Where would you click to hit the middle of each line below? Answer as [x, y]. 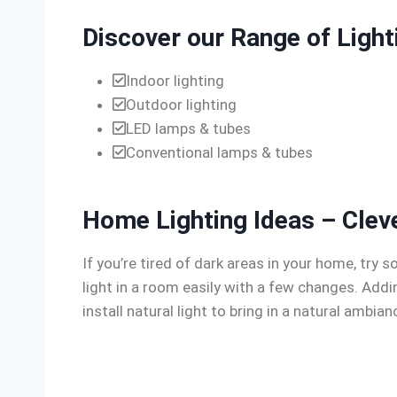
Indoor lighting [175, 81]
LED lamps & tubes [188, 128]
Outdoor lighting [181, 105]
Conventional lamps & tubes [219, 152]
